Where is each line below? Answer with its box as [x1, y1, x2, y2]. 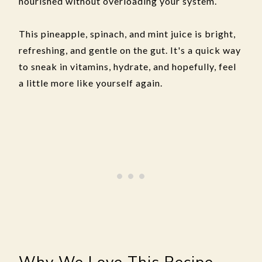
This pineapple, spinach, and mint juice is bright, [19, 28, 236, 39]
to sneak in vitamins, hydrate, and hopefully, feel [19, 61, 236, 72]
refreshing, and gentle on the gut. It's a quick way [19, 44, 241, 56]
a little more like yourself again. [19, 77, 163, 88]
